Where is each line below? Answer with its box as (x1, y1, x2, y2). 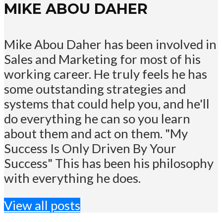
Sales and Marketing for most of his (4, 51, 201, 66)
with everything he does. (4, 170, 141, 185)
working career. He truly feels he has (4, 66, 207, 81)
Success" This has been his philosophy (4, 155, 214, 170)
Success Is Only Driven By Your (4, 140, 176, 156)
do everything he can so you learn (4, 111, 190, 126)
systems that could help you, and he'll (4, 96, 210, 111)
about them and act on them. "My (4, 125, 188, 141)
